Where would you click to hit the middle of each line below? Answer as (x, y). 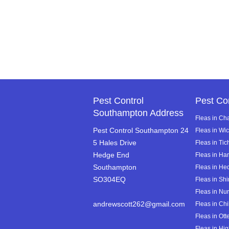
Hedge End (111, 155)
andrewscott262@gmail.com (139, 204)
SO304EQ (109, 179)
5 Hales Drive (115, 143)
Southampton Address (138, 113)
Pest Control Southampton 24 (141, 130)
